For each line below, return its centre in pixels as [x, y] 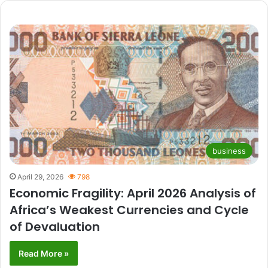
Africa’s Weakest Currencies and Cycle [129, 210]
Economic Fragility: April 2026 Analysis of [133, 194]
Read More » [44, 254]
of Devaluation [55, 227]
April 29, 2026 [40, 177]
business [229, 151]
